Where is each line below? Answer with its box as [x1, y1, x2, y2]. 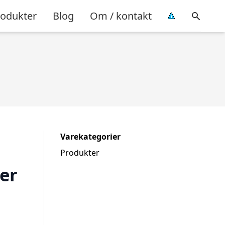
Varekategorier [60, 131, 121, 142]
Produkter [60, 147, 99, 158]
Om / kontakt [90, 9, 152, 23]
